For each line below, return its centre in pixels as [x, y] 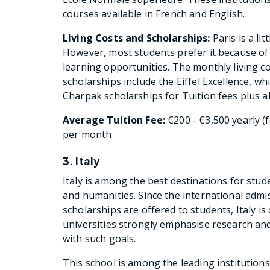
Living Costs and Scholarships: [137, 38]
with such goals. [99, 239]
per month [87, 135]
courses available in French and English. [154, 14]
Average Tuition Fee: [114, 120]
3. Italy [82, 161]
